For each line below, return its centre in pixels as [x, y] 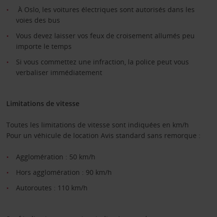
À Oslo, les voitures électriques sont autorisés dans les [105, 9]
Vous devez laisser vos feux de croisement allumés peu [105, 35]
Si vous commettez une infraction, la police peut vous [102, 62]
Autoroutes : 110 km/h [52, 187]
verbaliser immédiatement [59, 72]
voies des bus [38, 20]
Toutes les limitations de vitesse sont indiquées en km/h [97, 124]
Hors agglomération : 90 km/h [64, 172]
